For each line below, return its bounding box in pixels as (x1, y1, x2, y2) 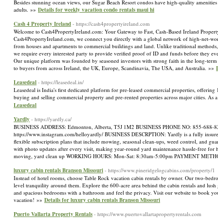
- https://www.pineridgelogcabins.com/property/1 (105, 166, 215, 174)
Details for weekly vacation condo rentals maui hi (38, 6, 154, 14)
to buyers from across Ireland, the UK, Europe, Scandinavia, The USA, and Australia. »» (14, 64, 216, 72)
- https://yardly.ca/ (31, 115, 72, 123)
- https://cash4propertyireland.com (73, 20, 150, 27)
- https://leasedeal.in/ (38, 78, 84, 86)
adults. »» (14, 6, 38, 13)
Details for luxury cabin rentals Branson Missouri (44, 196, 160, 204)
